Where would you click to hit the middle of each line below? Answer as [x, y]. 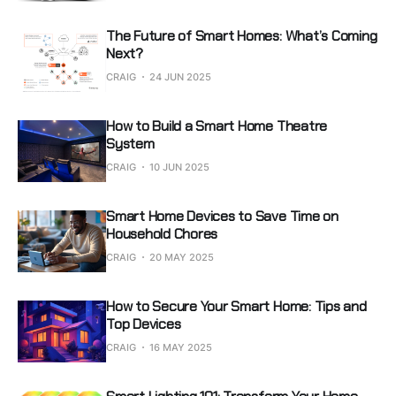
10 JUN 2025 [179, 167]
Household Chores [162, 233]
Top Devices [144, 324]
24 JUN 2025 [180, 76]
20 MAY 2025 [182, 257]
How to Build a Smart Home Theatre [217, 126]
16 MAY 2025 [181, 347]
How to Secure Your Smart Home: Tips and [236, 306]
